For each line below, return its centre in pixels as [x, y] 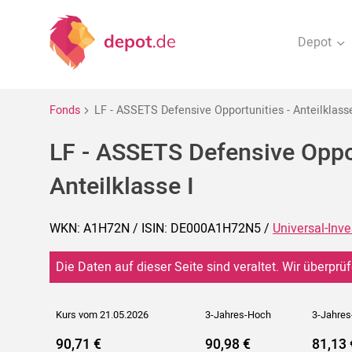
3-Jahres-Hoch [238, 315]
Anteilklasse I [122, 186]
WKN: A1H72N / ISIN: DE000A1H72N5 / [161, 229]
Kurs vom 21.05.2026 [102, 315]
